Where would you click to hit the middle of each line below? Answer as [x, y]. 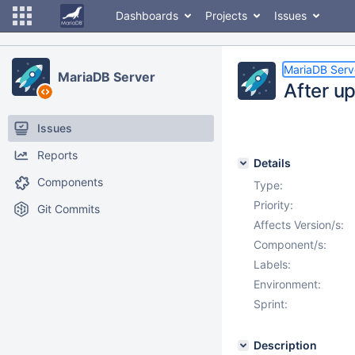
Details [272, 163]
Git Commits [69, 209]
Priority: [273, 205]
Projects [226, 15]
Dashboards [147, 15]
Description [285, 345]
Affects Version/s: [299, 225]
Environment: [287, 284]
